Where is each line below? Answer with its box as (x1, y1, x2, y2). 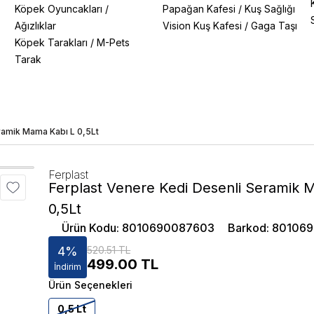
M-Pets (97, 36, 130, 48)
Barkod (228, 221, 267, 235)
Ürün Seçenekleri (48, 279, 133, 291)
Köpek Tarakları (15, 36, 88, 48)
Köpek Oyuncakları (15, 3, 103, 15)
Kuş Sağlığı (244, 3, 295, 15)
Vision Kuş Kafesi (162, 20, 242, 32)
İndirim (54, 261, 82, 272)
